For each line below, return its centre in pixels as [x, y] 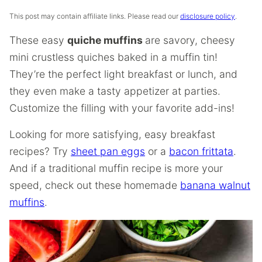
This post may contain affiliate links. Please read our [95, 16]
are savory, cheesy [190, 40]
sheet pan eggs [108, 151]
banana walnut [215, 185]
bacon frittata [201, 151]
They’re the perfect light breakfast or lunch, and [123, 74]
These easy [38, 40]
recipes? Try [40, 151]
